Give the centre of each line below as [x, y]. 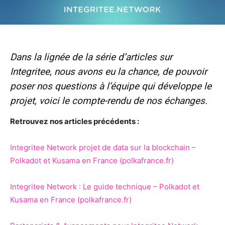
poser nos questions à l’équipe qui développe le [111, 86]
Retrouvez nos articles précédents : [75, 122]
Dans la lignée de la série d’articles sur [91, 57]
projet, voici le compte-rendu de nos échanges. [109, 101]
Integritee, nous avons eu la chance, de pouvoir [108, 72]
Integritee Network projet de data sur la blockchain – [103, 148]
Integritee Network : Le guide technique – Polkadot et [105, 187]
